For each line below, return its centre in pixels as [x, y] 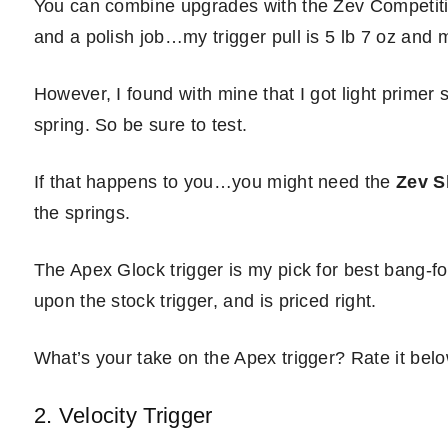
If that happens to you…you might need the [215, 182]
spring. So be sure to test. [140, 125]
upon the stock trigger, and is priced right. [205, 301]
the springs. [82, 213]
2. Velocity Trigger [123, 415]
